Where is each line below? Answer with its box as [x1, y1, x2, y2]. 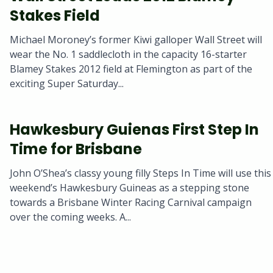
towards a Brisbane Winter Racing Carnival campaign [10, 196, 252, 210]
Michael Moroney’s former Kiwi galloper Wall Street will [10, 33, 262, 47]
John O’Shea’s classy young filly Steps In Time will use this [10, 166, 271, 180]
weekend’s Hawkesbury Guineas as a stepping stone [10, 181, 249, 195]
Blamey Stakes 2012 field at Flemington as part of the [10, 62, 252, 76]
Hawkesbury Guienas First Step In [10, 119, 259, 140]
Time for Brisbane [10, 139, 142, 160]
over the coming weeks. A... [10, 210, 131, 224]
